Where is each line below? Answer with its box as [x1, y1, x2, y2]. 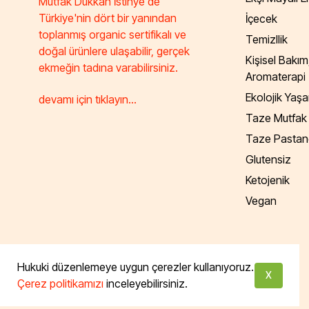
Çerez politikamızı [17, 277, 103, 290]
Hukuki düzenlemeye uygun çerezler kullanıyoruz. [17, 260, 254, 274]
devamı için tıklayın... [39, 92, 137, 106]
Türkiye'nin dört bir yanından [39, 11, 177, 26]
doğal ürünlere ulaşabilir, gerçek [39, 44, 190, 59]
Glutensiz [246, 152, 291, 166]
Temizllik [246, 32, 288, 46]
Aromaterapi [246, 70, 306, 83]
